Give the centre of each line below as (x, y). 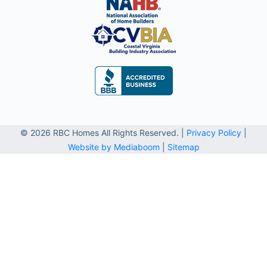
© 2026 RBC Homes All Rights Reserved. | (103, 133)
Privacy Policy (214, 133)
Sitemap (183, 147)
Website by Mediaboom (114, 147)
